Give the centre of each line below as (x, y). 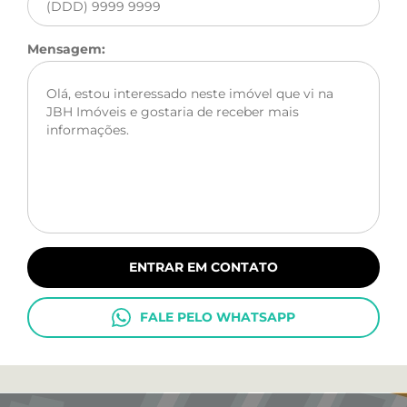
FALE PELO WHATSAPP (218, 318)
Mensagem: (66, 50)
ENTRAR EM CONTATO (203, 268)
